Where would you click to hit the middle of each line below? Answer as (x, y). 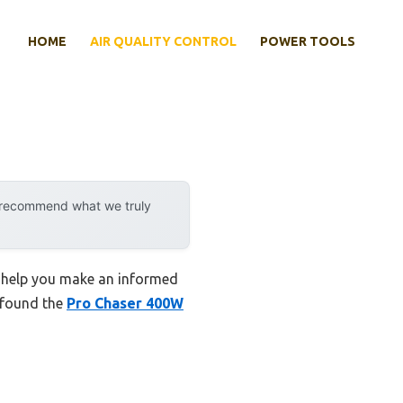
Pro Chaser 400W (125, 304)
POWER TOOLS (308, 42)
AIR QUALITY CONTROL (163, 42)
